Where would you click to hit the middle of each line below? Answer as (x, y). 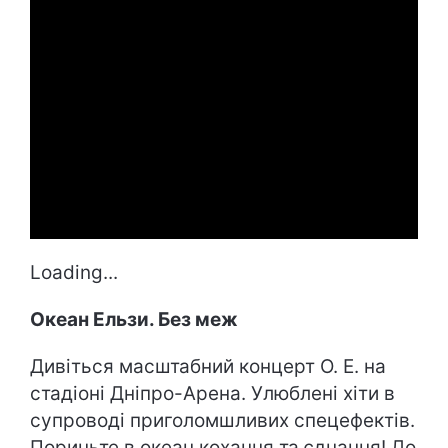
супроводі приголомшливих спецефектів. (222, 421)
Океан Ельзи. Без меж (134, 320)
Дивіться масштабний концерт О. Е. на (208, 367)
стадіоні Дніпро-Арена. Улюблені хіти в (212, 394)
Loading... (74, 273)
